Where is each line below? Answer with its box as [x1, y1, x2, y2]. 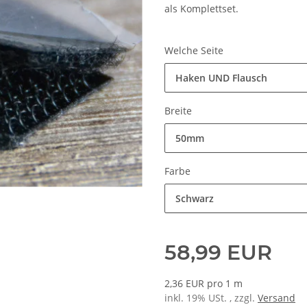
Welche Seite [164, 44, 226, 58]
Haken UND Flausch [175, 71, 267, 85]
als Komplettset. [164, 2, 238, 16]
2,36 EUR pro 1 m [164, 277, 243, 291]
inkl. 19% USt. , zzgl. [164, 291, 258, 305]
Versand [258, 291, 295, 305]
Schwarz [175, 192, 214, 206]
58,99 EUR [164, 240, 272, 266]
